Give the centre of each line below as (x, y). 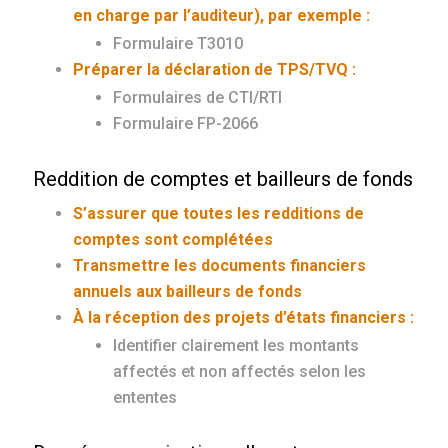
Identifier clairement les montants (236, 346)
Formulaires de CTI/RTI (198, 98)
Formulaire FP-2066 (186, 124)
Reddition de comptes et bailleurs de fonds (223, 179)
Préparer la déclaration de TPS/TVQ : (215, 70)
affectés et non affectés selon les (240, 372)
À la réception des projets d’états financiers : (244, 318)
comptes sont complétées (173, 240)
